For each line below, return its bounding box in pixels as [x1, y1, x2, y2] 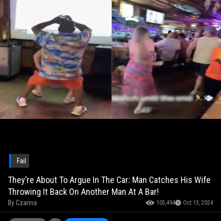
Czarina [16, 199, 37, 207]
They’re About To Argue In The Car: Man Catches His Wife [8, 175, 211, 185]
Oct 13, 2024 [183, 199, 213, 207]
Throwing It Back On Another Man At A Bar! [8, 186, 159, 197]
